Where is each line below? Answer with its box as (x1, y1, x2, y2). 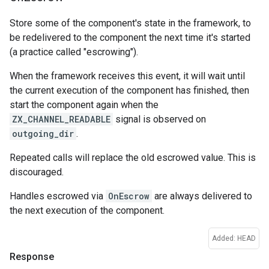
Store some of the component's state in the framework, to (10, 17, 251, 29)
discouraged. (10, 166, 64, 178)
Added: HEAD (212, 234, 256, 243)
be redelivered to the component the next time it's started (10, 31, 250, 43)
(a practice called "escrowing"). (10, 46, 138, 58)
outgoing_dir (12, 127, 74, 139)
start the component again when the (10, 98, 159, 110)
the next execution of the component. (10, 204, 165, 216)
